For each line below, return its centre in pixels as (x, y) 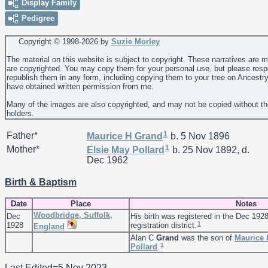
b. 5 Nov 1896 (199, 136)
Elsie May (109, 150)
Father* (22, 135)
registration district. (164, 225)
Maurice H (111, 136)
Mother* (23, 149)
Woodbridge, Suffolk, (73, 215)
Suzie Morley (135, 41)
